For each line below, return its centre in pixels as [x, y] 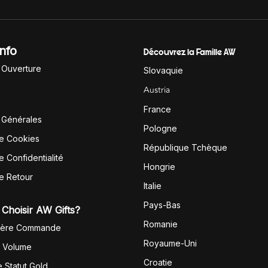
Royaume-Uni [170, 243]
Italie [153, 186]
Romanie [161, 224]
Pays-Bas [162, 205]
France [157, 109]
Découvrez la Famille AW [189, 52]
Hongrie [159, 167]
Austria [157, 90]
